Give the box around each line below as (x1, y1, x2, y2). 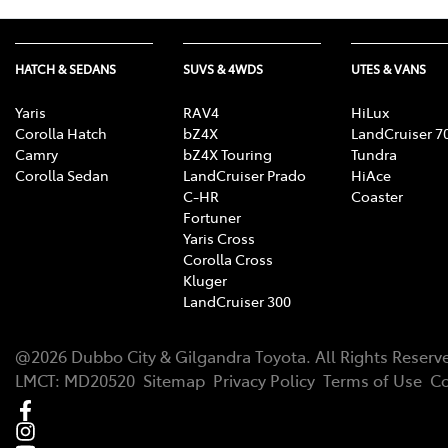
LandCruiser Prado (183, 164, 306, 185)
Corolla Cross (183, 248, 273, 269)
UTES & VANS (351, 60, 426, 77)
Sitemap (143, 368, 205, 391)
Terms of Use (323, 368, 422, 391)
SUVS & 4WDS (183, 60, 263, 77)
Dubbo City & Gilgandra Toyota (71, 344, 306, 367)
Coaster (351, 185, 403, 206)
